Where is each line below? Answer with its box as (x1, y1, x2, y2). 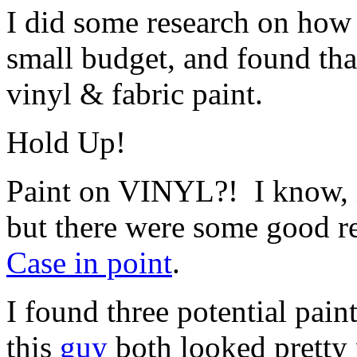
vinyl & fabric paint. (6, 76, 263, 111)
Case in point (6, 245, 172, 280)
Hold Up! (6, 124, 126, 159)
